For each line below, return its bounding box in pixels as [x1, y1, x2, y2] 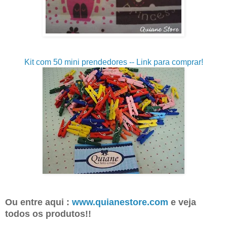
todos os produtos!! [5, 209, 91, 219]
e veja [168, 197, 196, 208]
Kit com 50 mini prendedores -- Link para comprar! [24, 58, 203, 67]
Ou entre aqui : [5, 197, 72, 208]
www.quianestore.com [72, 197, 168, 208]
